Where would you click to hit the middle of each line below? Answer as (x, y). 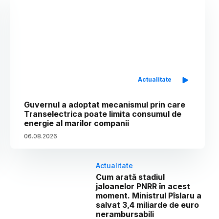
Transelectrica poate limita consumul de (103, 114)
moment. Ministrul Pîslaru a (149, 195)
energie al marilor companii (77, 123)
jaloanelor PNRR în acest (143, 186)
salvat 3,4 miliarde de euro (148, 205)
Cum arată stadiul (131, 177)
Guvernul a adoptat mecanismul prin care (105, 104)
